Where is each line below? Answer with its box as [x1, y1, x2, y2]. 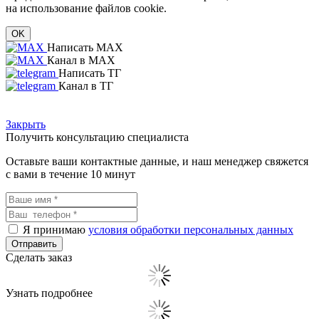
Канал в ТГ [58, 79, 113, 92]
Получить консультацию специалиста [6, 130, 189, 143]
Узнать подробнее [6, 286, 93, 299]
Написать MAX [47, 41, 123, 53]
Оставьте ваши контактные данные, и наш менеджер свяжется [6, 155, 308, 167]
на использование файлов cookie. [6, 1, 167, 14]
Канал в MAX [47, 53, 115, 66]
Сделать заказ [6, 251, 72, 263]
